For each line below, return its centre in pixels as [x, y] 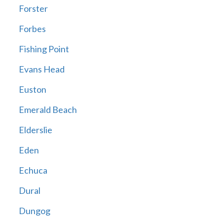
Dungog [34, 211]
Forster [33, 9]
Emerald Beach [48, 110]
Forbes [32, 29]
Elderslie [35, 130]
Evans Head [41, 69]
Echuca [33, 170]
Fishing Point [44, 49]
